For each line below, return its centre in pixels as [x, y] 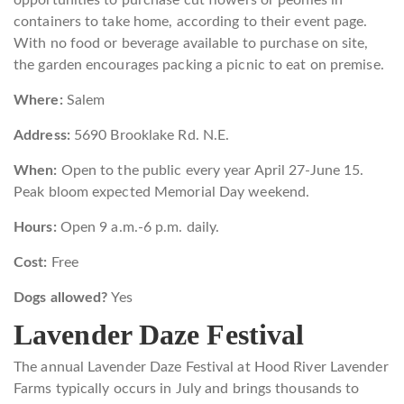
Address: [42, 135]
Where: [38, 100]
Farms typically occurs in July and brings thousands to [187, 388]
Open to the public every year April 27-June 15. [211, 170]
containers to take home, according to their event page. [191, 21]
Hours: [35, 227]
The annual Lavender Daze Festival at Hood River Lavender [201, 367]
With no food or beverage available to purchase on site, [191, 43]
